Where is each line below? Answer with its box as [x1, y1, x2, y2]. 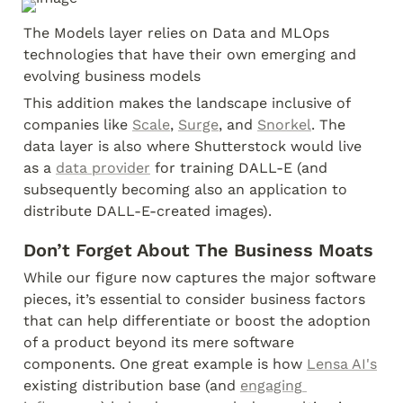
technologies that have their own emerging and [23, 46, 356, 63]
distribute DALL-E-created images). [23, 202, 272, 219]
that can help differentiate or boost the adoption [23, 312, 371, 329]
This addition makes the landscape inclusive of [23, 94, 350, 112]
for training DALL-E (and [150, 159, 327, 176]
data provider [56, 159, 150, 176]
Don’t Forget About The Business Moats [23, 239, 373, 261]
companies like [23, 116, 132, 133]
